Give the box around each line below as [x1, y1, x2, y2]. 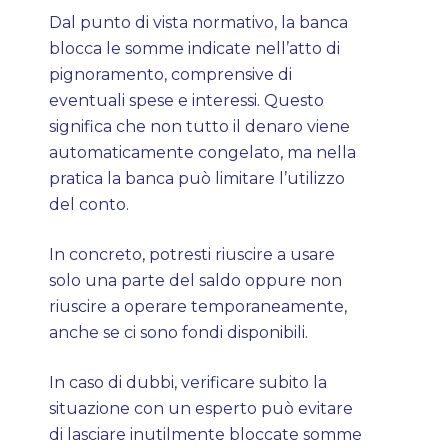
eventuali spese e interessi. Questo [49, 91, 325, 110]
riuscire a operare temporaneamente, [49, 297, 348, 316]
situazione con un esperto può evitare [49, 399, 354, 418]
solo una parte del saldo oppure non [49, 271, 343, 290]
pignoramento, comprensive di [49, 65, 293, 84]
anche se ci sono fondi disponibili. [49, 323, 309, 342]
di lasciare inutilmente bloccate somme [49, 425, 363, 444]
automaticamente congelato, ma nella [49, 143, 357, 162]
